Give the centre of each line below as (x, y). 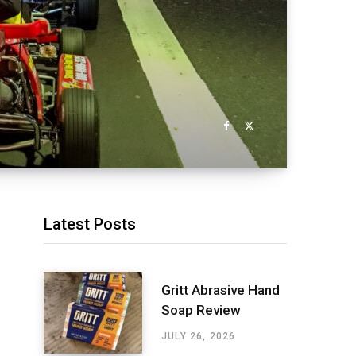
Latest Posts (90, 224)
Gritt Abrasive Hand (221, 290)
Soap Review (201, 310)
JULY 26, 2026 (199, 336)
